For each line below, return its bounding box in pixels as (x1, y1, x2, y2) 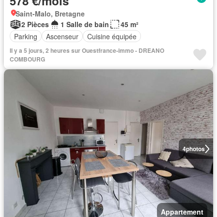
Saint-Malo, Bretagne (15, 9, 85, 18)
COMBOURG (10, 55, 45, 63)
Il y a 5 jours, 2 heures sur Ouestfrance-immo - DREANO (10, 46, 164, 55)
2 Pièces (21, 19, 49, 29)
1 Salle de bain (61, 19, 109, 29)
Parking (14, 31, 37, 41)
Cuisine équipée (87, 31, 137, 41)
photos (186, 144, 205, 153)
